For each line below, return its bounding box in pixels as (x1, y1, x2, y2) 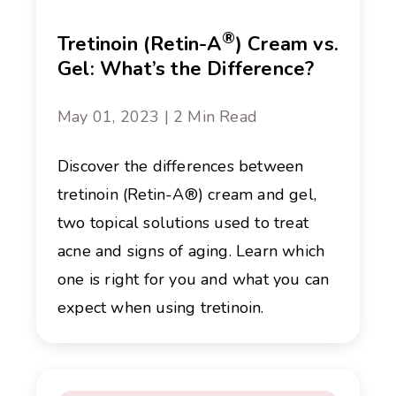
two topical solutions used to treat (57, 212, 308, 234)
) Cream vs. (234, 31, 339, 58)
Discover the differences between (57, 156, 304, 178)
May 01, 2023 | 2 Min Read (57, 106, 257, 128)
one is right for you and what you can (57, 269, 330, 291)
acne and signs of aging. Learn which (57, 240, 325, 263)
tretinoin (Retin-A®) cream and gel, (57, 184, 316, 206)
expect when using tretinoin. (57, 297, 264, 319)
